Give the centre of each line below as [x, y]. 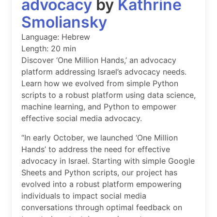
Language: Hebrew [56, 37]
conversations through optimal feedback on [102, 207]
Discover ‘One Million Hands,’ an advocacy [99, 60]
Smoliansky [64, 22]
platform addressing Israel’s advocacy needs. [104, 71]
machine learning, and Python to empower [99, 106]
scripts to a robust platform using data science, [108, 95]
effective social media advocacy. [82, 118]
